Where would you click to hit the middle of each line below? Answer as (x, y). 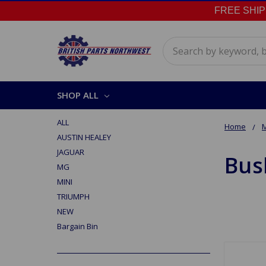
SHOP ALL (78, 95)
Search (178, 44)
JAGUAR (71, 152)
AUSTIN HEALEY (84, 137)
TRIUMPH (73, 197)
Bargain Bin (77, 226)
